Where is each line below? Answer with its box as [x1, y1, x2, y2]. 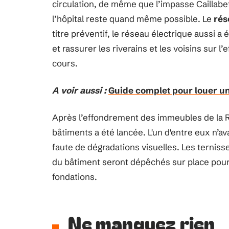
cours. [52, 58, 78, 68]
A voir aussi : [52, 85, 106, 96]
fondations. [52, 171, 97, 182]
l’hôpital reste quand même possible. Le [52, 13, 214, 24]
